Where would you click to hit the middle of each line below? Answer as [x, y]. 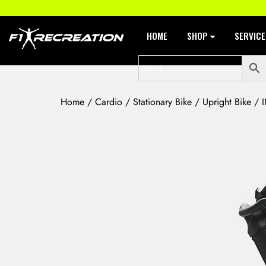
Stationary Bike [162, 102]
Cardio [109, 102]
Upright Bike [227, 102]
